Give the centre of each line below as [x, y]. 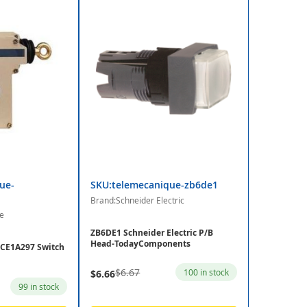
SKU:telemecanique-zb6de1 [155, 185]
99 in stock [39, 287]
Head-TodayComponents [141, 244]
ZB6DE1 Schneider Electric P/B [152, 233]
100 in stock [206, 272]
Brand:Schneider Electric [138, 200]
